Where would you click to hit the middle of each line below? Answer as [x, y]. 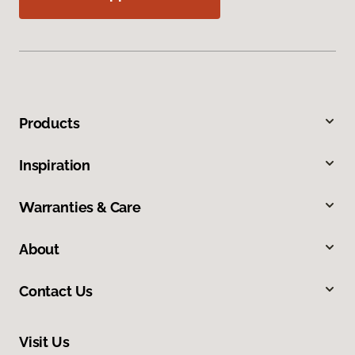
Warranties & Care [80, 208]
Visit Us [44, 342]
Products [50, 124]
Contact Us [56, 292]
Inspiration [55, 166]
